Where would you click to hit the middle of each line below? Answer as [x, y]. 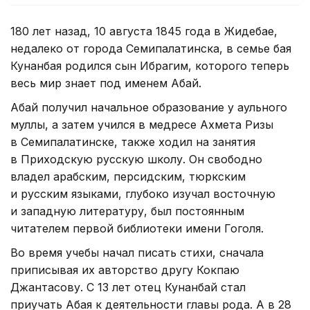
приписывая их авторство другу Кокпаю [125, 270]
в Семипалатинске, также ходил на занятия [133, 142]
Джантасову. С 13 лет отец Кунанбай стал [128, 287]
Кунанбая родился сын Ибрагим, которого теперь [150, 65]
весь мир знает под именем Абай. [106, 83]
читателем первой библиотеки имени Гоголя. [137, 228]
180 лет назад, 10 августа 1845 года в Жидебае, [144, 31]
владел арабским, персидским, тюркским [128, 176]
